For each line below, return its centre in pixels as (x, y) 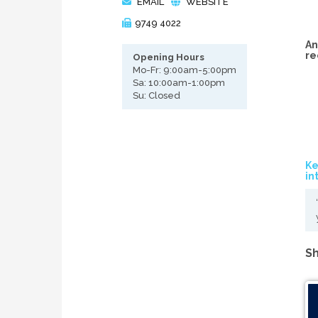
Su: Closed (157, 95)
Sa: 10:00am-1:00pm (179, 83)
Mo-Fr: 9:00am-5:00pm (185, 70)
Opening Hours (169, 57)
